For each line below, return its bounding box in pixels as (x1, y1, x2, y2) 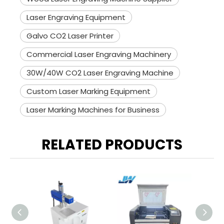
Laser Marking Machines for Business (26, 104, 159, 115)
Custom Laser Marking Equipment (26, 86, 150, 96)
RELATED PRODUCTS (41, 135, 182, 154)
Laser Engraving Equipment (26, 12, 125, 22)
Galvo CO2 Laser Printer (26, 30, 113, 41)
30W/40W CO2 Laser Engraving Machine (26, 67, 173, 78)
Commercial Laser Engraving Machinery (26, 49, 171, 59)
